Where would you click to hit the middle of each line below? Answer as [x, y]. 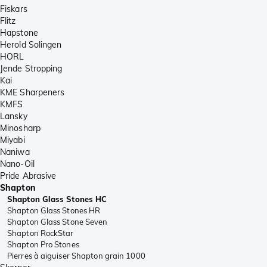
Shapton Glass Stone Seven [58, 222]
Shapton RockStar [41, 233]
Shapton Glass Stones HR [54, 211]
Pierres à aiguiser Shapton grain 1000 [76, 256]
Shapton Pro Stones [43, 245]
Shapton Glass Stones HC [57, 199]
